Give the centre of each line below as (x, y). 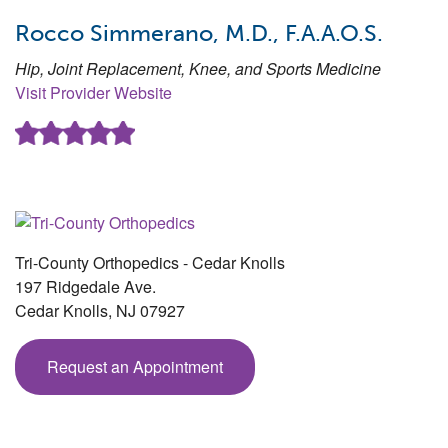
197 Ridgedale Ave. (85, 286)
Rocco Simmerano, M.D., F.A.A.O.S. (199, 33)
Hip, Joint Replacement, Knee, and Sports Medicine (198, 69)
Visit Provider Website (93, 93)
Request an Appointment (135, 366)
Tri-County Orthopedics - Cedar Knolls (150, 262)
